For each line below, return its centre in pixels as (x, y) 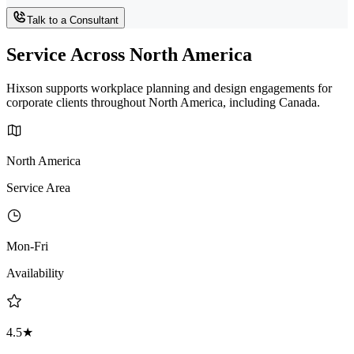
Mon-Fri (27, 246)
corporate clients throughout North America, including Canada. (163, 102)
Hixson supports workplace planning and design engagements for (169, 88)
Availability (35, 273)
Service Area (38, 187)
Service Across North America (129, 55)
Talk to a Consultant (73, 21)
